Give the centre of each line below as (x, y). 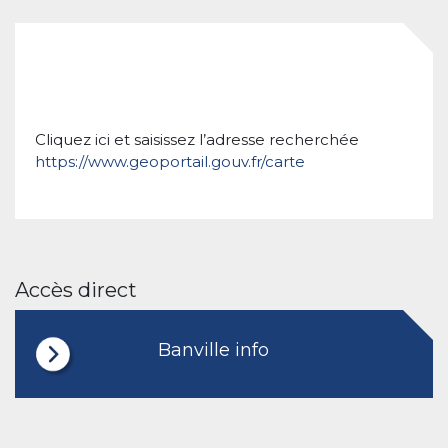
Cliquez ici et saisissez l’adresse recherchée (197, 139)
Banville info (213, 349)
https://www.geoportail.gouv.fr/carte (170, 161)
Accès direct (76, 290)
